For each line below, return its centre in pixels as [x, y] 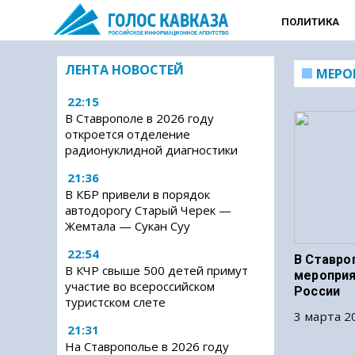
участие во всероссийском [140, 286]
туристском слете [115, 302]
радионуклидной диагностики [151, 150]
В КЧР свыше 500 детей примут [157, 270]
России [317, 291]
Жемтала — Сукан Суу [128, 226]
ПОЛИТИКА [310, 22]
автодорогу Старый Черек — [148, 210]
